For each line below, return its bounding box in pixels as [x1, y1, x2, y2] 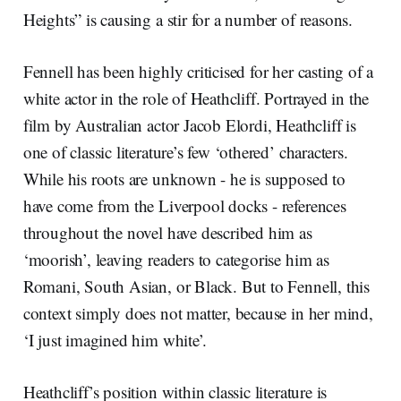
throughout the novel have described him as [22, 221, 312, 244]
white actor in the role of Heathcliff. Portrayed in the [22, 87, 370, 110]
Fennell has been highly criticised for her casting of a [22, 60, 374, 83]
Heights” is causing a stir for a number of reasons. [22, 8, 358, 31]
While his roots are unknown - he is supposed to [22, 167, 346, 191]
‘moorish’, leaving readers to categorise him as [22, 248, 329, 271]
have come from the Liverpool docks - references [22, 194, 346, 218]
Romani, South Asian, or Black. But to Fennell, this [22, 275, 371, 298]
